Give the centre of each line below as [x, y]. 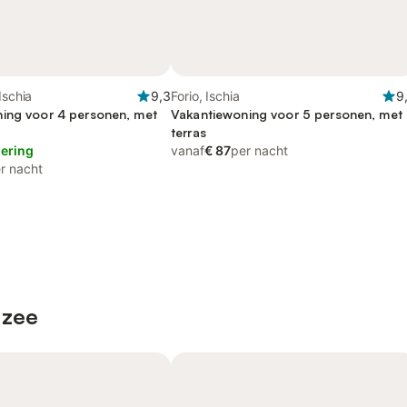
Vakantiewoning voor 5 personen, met [287, 114]
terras [189, 132]
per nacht [259, 150]
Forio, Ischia [205, 96]
